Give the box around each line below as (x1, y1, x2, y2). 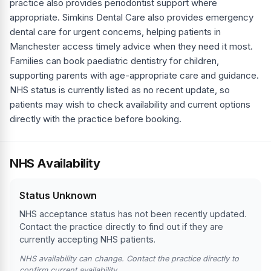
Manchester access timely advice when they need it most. (10, 41, 253, 53)
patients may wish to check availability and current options (10, 99, 250, 111)
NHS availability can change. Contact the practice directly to (19, 254, 239, 264)
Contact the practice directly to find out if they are (19, 221, 223, 232)
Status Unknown (19, 189, 97, 202)
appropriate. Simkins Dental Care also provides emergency (10, 11, 253, 24)
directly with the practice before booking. (10, 113, 181, 125)
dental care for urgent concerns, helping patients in (10, 26, 221, 38)
